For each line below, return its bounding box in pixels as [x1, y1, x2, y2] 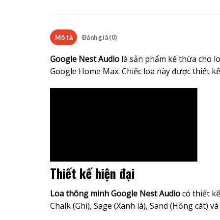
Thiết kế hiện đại [50, 163, 135, 182]
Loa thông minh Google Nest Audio [50, 188, 180, 199]
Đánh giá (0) [82, 33, 117, 41]
